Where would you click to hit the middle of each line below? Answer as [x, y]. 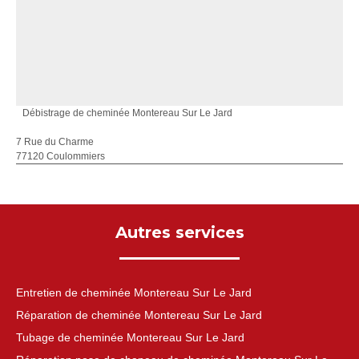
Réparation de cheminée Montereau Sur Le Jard [139, 315]
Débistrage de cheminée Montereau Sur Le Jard [127, 113]
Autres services [179, 232]
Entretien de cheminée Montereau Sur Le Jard [134, 292]
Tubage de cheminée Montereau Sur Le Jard [130, 337]
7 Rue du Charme [55, 142]
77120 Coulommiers [61, 156]
